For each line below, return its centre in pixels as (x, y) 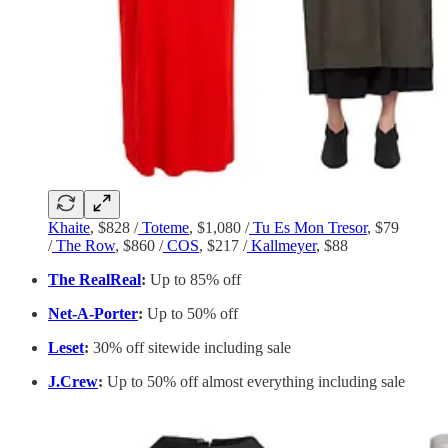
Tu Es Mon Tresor (308, 227)
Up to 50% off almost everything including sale (254, 381)
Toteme (163, 227)
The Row (83, 245)
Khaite (69, 227)
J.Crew (73, 381)
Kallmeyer (281, 245)
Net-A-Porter (93, 313)
